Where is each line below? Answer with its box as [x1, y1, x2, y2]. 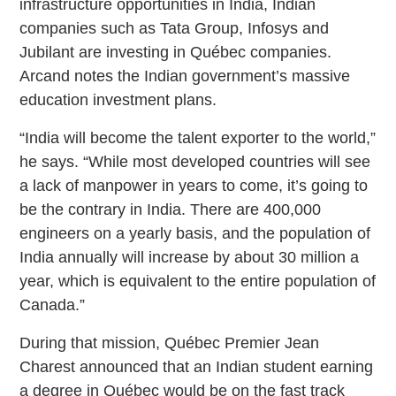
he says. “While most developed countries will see [19, 152, 371, 171]
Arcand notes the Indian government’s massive [19, 66, 351, 85]
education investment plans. [19, 90, 217, 109]
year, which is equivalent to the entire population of [19, 271, 377, 290]
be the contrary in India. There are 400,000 [19, 200, 322, 218]
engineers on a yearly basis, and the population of [19, 224, 371, 242]
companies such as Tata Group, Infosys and [19, 19, 330, 37]
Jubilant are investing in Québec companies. [19, 42, 332, 61]
